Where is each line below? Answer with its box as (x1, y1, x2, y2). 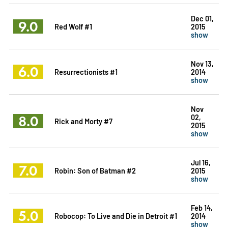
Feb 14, (190, 202, 213, 212)
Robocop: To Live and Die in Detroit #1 (54, 210, 177, 220)
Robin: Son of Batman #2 (54, 165, 136, 175)
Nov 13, (190, 58, 214, 68)
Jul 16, (190, 157, 211, 167)
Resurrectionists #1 (54, 66, 118, 76)
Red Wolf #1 (54, 21, 92, 31)
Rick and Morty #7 (54, 116, 112, 126)
